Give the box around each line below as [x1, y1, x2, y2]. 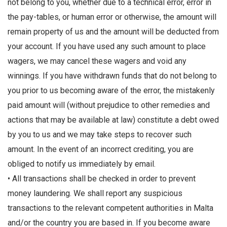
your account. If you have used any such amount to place [8, 42, 206, 52]
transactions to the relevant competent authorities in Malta [8, 203, 213, 213]
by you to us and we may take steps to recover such [8, 130, 192, 140]
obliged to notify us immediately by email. [8, 159, 156, 169]
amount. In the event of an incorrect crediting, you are [8, 144, 194, 155]
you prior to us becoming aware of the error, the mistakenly [8, 86, 215, 96]
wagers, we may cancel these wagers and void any [8, 56, 186, 66]
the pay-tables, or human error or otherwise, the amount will [8, 12, 216, 22]
